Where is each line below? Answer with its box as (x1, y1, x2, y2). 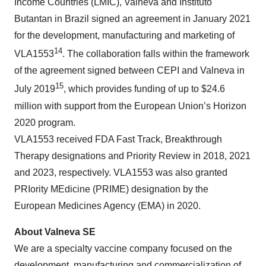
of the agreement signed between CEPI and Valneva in (14, 65, 245, 76)
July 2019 (14, 84, 55, 94)
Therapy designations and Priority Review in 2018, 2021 (14, 150, 251, 161)
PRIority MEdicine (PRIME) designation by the (14, 183, 208, 194)
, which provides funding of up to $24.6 (64, 84, 225, 94)
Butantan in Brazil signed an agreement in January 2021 (14, 13, 251, 24)
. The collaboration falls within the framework (62, 49, 249, 59)
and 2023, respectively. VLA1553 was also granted (14, 167, 227, 178)
